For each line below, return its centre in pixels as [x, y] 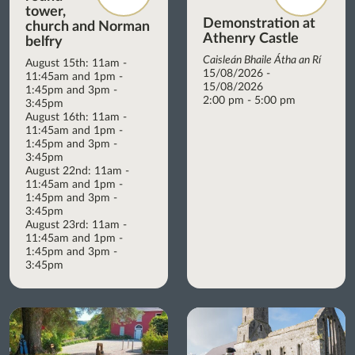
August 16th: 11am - [76, 117]
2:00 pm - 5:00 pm [249, 100]
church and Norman [88, 27]
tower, [46, 11]
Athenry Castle [251, 38]
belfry [44, 42]
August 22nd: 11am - [77, 171]
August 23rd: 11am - [76, 225]
